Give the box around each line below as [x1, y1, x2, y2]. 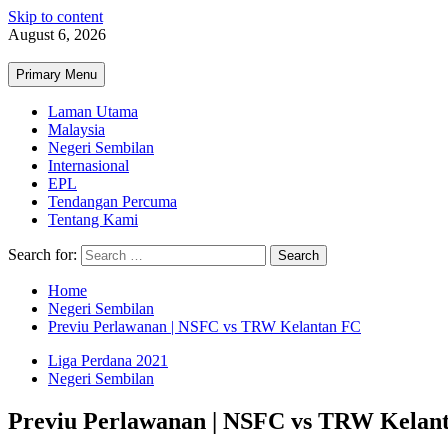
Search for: [8, 246, 77, 263]
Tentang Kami [48, 211, 138, 228]
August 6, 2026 [8, 26, 106, 43]
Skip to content [8, 8, 103, 25]
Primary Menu [16, 67, 97, 82]
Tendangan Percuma [48, 193, 177, 210]
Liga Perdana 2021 [48, 352, 168, 369]
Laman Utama [48, 103, 138, 120]
